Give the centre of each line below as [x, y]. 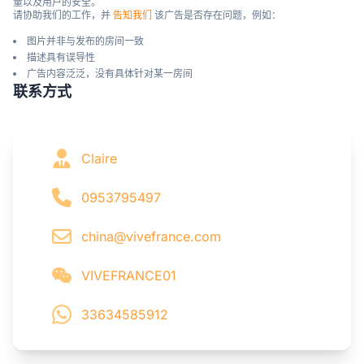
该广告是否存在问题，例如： [217, 15]
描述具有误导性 [61, 57]
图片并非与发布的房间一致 [85, 41]
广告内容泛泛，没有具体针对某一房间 [110, 73]
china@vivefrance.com [151, 236]
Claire [99, 158]
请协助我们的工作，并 [63, 15]
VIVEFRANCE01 [129, 275]
